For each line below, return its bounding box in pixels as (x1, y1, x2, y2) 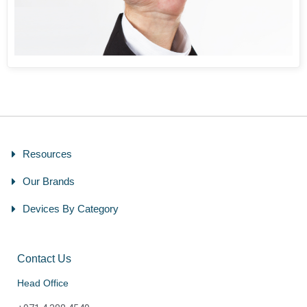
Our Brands (23, 175, 75, 187)
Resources (23, 147, 72, 160)
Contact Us (17, 252, 71, 265)
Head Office (17, 277, 69, 288)
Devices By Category (23, 202, 119, 214)
